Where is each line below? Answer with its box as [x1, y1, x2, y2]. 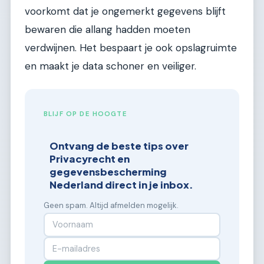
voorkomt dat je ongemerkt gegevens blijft [25, 5, 226, 18]
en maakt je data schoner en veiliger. [25, 60, 196, 73]
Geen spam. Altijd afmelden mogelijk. [44, 200, 179, 211]
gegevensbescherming [49, 166, 167, 179]
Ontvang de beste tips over [49, 140, 189, 153]
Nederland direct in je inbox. [49, 179, 194, 192]
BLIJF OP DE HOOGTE [44, 109, 127, 118]
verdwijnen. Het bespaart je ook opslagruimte [25, 41, 237, 55]
